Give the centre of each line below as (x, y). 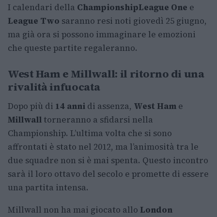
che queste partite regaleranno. (73, 48)
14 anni (70, 106)
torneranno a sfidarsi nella (97, 120)
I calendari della (42, 7)
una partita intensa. (48, 187)
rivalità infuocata (54, 87)
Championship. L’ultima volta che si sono (90, 133)
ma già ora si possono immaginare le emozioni (102, 34)
